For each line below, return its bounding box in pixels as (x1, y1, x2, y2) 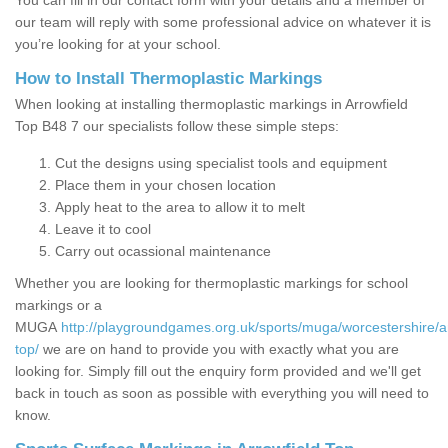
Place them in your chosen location (55, 177, 280, 194)
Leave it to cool (55, 221, 151, 238)
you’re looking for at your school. (15, 36, 221, 53)
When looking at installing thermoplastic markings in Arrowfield (15, 96, 408, 113)
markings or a (15, 297, 102, 314)
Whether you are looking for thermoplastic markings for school (15, 275, 408, 292)
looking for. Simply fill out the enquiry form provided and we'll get (15, 363, 421, 380)
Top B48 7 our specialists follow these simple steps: (15, 118, 339, 135)
